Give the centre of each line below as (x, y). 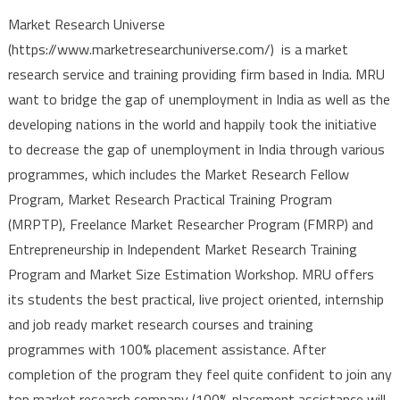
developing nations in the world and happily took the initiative (192, 125)
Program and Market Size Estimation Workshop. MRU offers (191, 275)
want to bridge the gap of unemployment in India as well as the (199, 100)
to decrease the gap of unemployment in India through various (196, 150)
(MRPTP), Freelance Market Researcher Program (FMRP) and (190, 225)
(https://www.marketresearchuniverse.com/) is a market (178, 50)
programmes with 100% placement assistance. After (167, 350)
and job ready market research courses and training (160, 325)
